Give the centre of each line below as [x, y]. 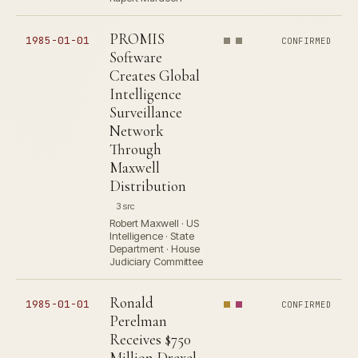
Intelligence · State [152, 236]
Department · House [155, 249]
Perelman [138, 321]
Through [135, 149]
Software [136, 57]
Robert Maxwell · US [154, 223]
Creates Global [155, 76]
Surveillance [146, 112]
